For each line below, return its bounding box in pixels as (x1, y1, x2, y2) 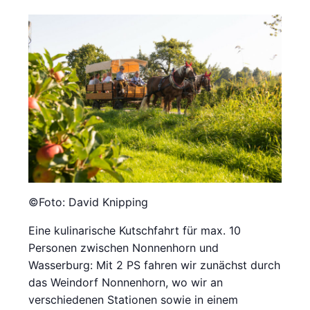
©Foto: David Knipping (28, 195, 149, 210)
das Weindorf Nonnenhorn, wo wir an (28, 275, 224, 290)
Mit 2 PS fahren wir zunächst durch (96, 258, 281, 273)
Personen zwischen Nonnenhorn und (28, 241, 219, 255)
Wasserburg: (28, 258, 97, 273)
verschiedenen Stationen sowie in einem (28, 293, 239, 307)
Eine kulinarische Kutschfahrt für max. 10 (28, 224, 241, 238)
